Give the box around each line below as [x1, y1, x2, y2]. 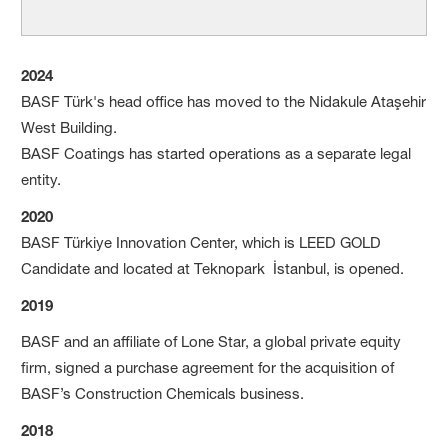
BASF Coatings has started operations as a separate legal [21, 143, 412, 163]
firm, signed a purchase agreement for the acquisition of [21, 357, 395, 377]
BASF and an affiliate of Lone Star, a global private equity [21, 331, 402, 351]
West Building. [21, 117, 118, 137]
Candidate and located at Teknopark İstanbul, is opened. [21, 258, 405, 278]
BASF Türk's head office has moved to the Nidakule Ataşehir [21, 91, 427, 111]
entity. [21, 169, 62, 189]
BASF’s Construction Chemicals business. [21, 383, 309, 403]
